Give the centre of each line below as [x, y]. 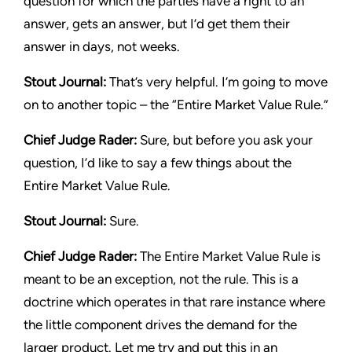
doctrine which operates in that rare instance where [174, 302]
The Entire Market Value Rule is [230, 256]
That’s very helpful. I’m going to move [218, 82]
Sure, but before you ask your [225, 140]
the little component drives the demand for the [160, 324]
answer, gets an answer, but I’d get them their [157, 24]
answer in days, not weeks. [102, 46]
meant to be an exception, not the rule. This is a [161, 279]
